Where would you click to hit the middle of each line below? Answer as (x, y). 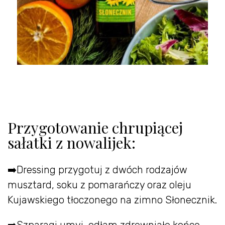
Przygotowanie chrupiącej (95, 127)
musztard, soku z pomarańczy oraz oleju (99, 185)
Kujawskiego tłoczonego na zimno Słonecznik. (112, 200)
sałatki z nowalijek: (72, 142)
